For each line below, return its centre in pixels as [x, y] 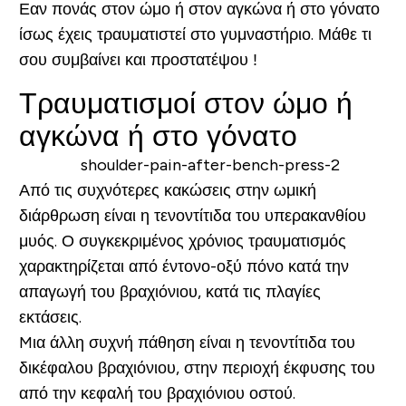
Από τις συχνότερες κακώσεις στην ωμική [167, 190]
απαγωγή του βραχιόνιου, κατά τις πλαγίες [169, 291]
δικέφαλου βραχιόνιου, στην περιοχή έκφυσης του [197, 367]
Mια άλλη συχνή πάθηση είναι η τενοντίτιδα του [187, 342]
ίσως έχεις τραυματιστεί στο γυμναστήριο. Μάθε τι [195, 34]
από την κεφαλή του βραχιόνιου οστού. [157, 393]
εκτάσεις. [50, 317]
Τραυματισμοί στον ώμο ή [185, 103]
